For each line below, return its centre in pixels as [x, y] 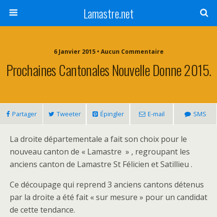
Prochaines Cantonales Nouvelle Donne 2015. [108, 70]
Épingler [112, 114]
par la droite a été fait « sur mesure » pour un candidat [108, 197]
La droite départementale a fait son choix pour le [98, 139]
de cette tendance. [42, 210]
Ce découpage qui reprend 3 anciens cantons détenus [107, 185]
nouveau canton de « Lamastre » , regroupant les [100, 152]
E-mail [156, 114]
